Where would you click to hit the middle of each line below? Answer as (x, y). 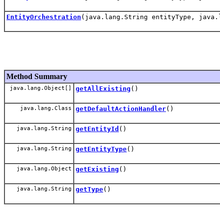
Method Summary (37, 76)
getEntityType (101, 149)
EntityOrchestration (44, 17)
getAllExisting (103, 88)
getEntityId (97, 129)
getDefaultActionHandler (121, 109)
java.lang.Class (44, 108)
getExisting (97, 169)
